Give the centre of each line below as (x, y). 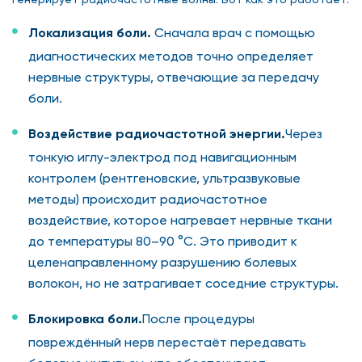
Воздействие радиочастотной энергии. (157, 133)
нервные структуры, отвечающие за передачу (174, 77)
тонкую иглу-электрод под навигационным (162, 157)
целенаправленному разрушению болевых (162, 262)
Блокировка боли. (85, 318)
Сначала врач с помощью (235, 32)
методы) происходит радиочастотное (148, 199)
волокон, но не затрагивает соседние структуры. (183, 283)
